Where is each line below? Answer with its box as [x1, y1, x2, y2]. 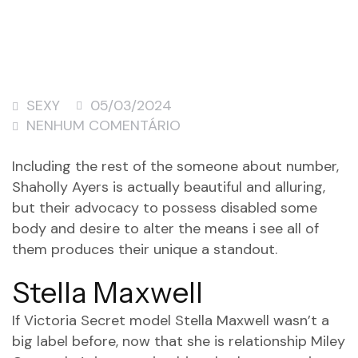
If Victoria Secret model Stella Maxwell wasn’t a [12, 311, 329, 330]
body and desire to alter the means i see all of [12, 219, 319, 238]
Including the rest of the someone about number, [12, 157, 339, 176]
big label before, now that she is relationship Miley [12, 332, 345, 351]
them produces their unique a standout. [12, 240, 277, 259]
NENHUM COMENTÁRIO [26, 116, 181, 135]
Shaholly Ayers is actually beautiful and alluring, [12, 177, 325, 197]
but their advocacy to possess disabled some [12, 198, 317, 217]
